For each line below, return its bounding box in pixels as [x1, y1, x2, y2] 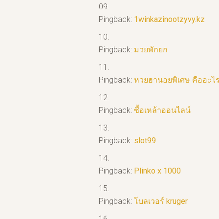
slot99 [134, 136, 156, 146]
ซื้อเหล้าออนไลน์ [134, 106, 191, 115]
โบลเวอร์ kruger [134, 197, 188, 206]
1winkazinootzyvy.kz [134, 15, 205, 24]
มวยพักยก [134, 45, 168, 55]
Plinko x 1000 [134, 166, 181, 176]
